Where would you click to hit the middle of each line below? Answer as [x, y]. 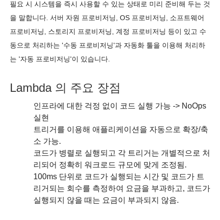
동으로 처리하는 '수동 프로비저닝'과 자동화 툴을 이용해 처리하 [108, 45]
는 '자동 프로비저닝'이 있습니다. [60, 59]
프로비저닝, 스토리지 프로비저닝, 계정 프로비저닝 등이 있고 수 [108, 31]
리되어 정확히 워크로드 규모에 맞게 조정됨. [110, 165]
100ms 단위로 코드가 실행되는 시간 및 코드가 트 [119, 177]
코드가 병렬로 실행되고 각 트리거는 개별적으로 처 [122, 153]
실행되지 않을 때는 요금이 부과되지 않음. [106, 200]
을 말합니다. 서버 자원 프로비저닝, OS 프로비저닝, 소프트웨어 [107, 18]
